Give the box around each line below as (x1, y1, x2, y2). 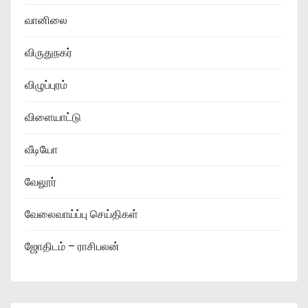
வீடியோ (25, 141, 58, 157)
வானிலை (25, 12, 67, 28)
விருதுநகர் (25, 44, 72, 60)
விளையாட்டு (25, 109, 81, 125)
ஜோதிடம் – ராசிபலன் (25, 238, 120, 254)
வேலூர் (25, 173, 56, 190)
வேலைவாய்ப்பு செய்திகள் (25, 206, 138, 222)
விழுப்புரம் (25, 76, 67, 93)
